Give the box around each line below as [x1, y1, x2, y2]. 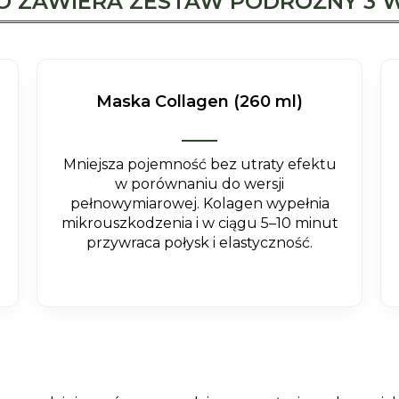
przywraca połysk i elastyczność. [86, 234, 313, 251]
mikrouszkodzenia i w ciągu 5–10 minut [61, 215, 338, 232]
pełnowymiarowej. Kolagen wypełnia [69, 195, 330, 212]
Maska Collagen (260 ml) [96, 92, 303, 111]
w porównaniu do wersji [115, 175, 284, 192]
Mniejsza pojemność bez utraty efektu [62, 156, 337, 173]
